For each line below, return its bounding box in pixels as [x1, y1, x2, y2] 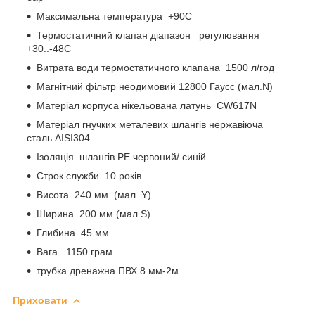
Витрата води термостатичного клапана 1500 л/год [37, 61, 274, 73]
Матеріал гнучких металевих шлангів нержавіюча [37, 118, 263, 130]
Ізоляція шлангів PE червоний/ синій [37, 150, 206, 162]
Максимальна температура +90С [37, 10, 192, 22]
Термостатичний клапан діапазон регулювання [37, 29, 262, 41]
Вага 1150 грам [37, 245, 112, 257]
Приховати [13, 294, 67, 306]
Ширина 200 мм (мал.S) [37, 207, 150, 219]
